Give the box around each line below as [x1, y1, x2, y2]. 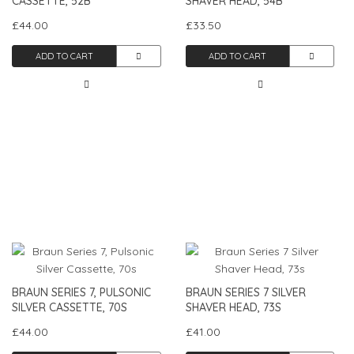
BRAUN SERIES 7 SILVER [185, 284, 306, 299]
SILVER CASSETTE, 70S [12, 299, 127, 314]
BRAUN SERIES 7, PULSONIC [12, 284, 151, 299]
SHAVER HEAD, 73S [185, 299, 281, 314]
